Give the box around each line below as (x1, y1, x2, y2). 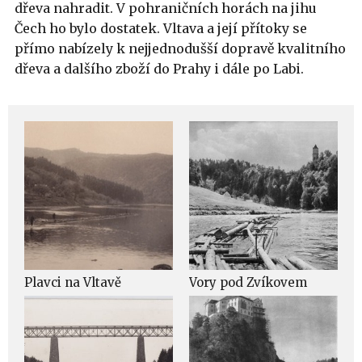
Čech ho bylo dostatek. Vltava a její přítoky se (15, 20, 307, 36)
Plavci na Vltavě (24, 275, 121, 290)
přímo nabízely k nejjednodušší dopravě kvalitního (15, 40, 346, 57)
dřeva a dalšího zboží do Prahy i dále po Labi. (15, 61, 304, 77)
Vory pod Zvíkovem (189, 275, 307, 290)
